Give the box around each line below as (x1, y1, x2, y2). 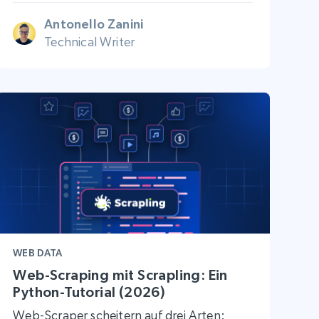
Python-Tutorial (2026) (13, 283, 166, 300)
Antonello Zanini (44, 16, 144, 32)
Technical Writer (44, 34, 135, 50)
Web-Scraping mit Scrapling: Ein (13, 266, 228, 283)
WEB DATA (13, 246, 63, 258)
